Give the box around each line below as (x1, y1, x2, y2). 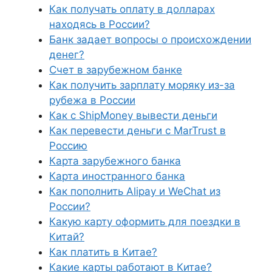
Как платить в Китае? (49, 246, 157, 258)
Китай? (49, 231, 84, 243)
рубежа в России (49, 94, 135, 106)
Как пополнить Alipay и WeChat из (49, 185, 220, 197)
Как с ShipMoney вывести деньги (49, 109, 217, 121)
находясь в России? (49, 18, 150, 30)
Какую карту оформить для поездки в (49, 216, 240, 228)
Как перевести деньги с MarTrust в (49, 124, 226, 137)
